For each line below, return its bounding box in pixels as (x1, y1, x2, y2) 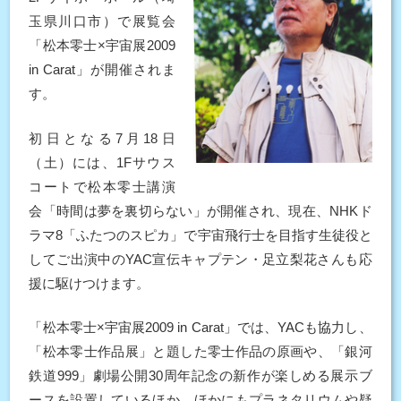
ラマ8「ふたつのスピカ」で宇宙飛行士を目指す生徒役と (29, 226, 372, 243)
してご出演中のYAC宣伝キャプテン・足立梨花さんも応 (29, 251, 372, 267)
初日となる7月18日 (29, 130, 175, 146)
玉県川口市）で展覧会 (29, 13, 175, 29)
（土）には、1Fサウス (29, 154, 175, 170)
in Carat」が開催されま (29, 62, 175, 77)
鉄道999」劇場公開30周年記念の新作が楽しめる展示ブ (29, 368, 372, 383)
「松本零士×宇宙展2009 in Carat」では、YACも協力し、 (29, 320, 372, 335)
